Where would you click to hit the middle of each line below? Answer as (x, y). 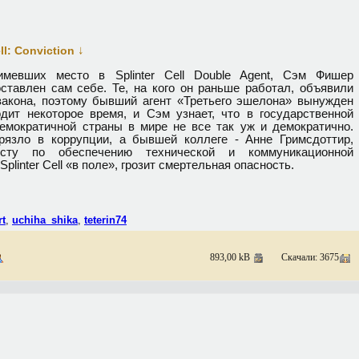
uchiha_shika (45, 220)
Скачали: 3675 (303, 257)
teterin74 (105, 220)
